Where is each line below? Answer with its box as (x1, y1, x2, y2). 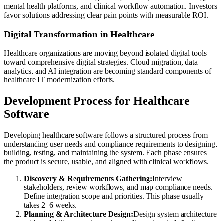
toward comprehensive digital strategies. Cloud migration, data (4, 58, 198, 67)
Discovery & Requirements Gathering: (24, 174, 152, 183)
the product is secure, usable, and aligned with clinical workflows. (4, 157, 209, 166)
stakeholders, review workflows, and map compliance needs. (24, 183, 213, 192)
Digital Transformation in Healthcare (4, 29, 154, 39)
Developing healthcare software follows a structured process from (4, 131, 208, 140)
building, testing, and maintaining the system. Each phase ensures (4, 148, 207, 157)
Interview (152, 174, 182, 183)
